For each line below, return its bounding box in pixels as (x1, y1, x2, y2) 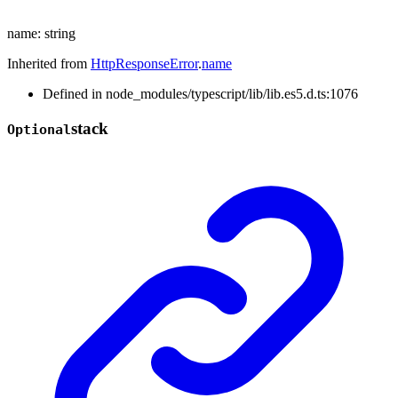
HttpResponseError (91, 55, 198, 71)
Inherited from (7, 55, 91, 71)
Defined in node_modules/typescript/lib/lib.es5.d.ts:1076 (43, 85, 358, 101)
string (44, 25, 76, 41)
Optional (7, 121, 71, 138)
